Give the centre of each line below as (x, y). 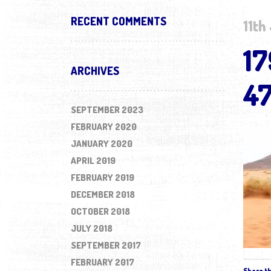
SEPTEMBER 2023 (107, 110)
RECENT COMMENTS (119, 21)
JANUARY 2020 (102, 144)
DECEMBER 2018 (103, 194)
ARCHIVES (95, 71)
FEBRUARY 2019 (103, 178)
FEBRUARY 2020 (104, 127)
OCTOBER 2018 (100, 211)
